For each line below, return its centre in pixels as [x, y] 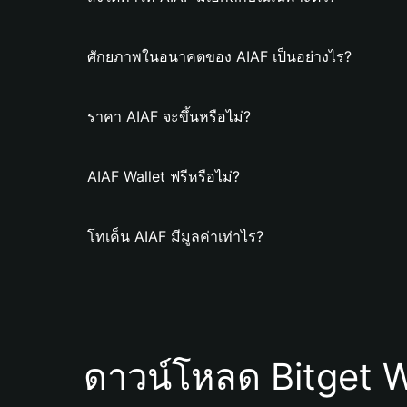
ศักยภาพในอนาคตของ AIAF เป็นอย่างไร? [219, 56]
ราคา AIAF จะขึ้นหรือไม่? [169, 116]
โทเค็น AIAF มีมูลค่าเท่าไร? [175, 236]
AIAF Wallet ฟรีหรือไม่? [164, 176]
